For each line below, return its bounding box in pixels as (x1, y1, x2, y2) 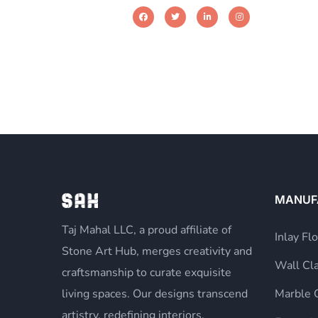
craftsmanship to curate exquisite (62, 265, 231, 281)
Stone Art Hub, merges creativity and (62, 243, 252, 260)
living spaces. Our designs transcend (62, 286, 248, 302)
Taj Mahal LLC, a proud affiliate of (62, 222, 231, 238)
